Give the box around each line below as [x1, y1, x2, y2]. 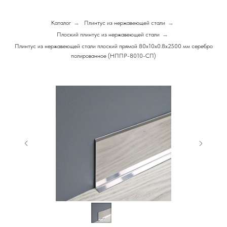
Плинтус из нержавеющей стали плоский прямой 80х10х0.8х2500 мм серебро [14, 43, 213, 50]
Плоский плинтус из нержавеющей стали [56, 31, 160, 38]
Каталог [51, 19, 71, 26]
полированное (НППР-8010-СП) [71, 52, 156, 59]
